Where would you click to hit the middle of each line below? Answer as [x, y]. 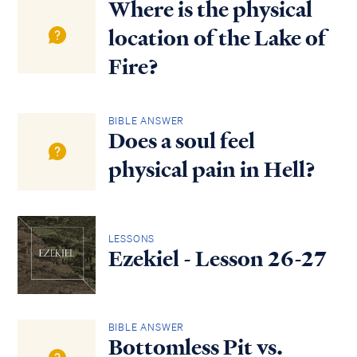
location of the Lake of [217, 38]
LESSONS [131, 238]
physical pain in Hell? [212, 170]
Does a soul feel [181, 141]
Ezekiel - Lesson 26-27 [217, 259]
